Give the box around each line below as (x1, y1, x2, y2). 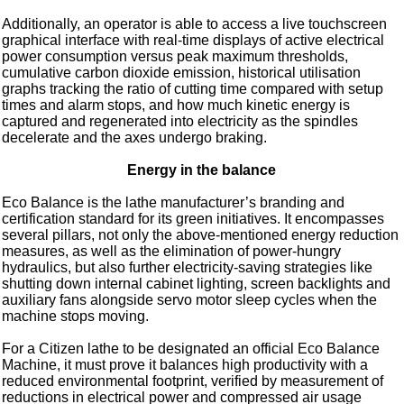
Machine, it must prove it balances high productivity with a (2, 357, 369, 373)
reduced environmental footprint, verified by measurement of (2, 373, 384, 390)
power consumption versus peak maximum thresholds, (2, 49, 349, 65)
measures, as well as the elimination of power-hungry (2, 243, 342, 260)
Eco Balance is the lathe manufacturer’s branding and (2, 195, 345, 211)
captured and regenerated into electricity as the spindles (2, 114, 359, 130)
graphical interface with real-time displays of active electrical (2, 32, 385, 49)
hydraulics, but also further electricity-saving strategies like (2, 260, 373, 276)
